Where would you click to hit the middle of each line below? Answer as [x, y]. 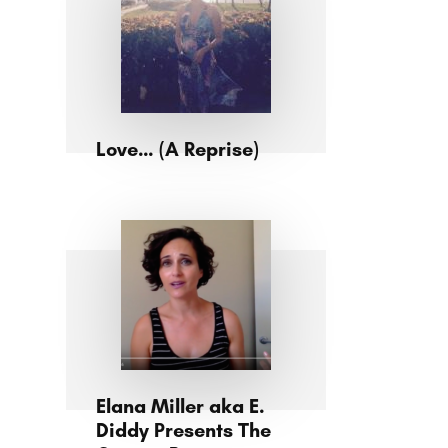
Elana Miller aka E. [180, 406]
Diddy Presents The [183, 430]
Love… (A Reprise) [177, 149]
